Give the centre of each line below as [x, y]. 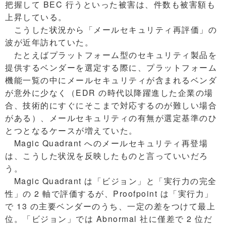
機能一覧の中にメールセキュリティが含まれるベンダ [111, 80]
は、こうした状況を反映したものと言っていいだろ [107, 156]
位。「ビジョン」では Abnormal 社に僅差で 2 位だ [109, 219]
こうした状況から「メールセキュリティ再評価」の [111, 30]
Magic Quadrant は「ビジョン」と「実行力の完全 [111, 181]
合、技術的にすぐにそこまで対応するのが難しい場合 [111, 105]
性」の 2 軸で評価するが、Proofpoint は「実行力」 [109, 194]
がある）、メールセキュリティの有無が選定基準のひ [111, 118]
